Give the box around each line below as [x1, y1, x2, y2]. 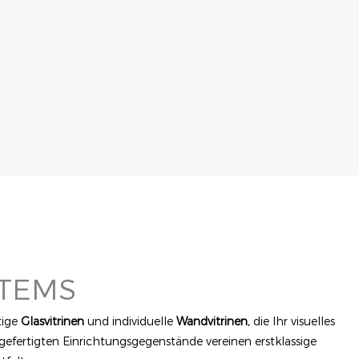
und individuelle [83, 313, 176, 329]
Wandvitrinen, [175, 313, 250, 329]
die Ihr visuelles [249, 313, 335, 329]
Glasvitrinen [20, 313, 84, 329]
